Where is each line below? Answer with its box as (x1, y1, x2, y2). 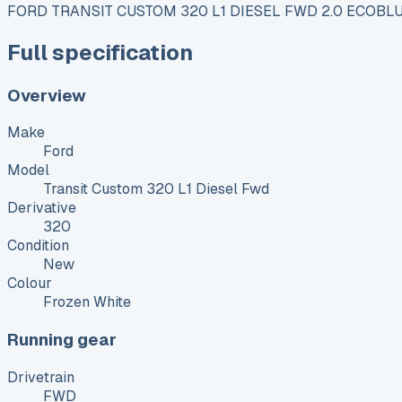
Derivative (7, 198, 76, 218)
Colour (7, 274, 52, 293)
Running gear (7, 328, 117, 351)
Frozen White (43, 293, 131, 312)
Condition (7, 236, 69, 256)
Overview (7, 83, 86, 107)
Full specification (7, 38, 193, 66)
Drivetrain (7, 367, 74, 387)
